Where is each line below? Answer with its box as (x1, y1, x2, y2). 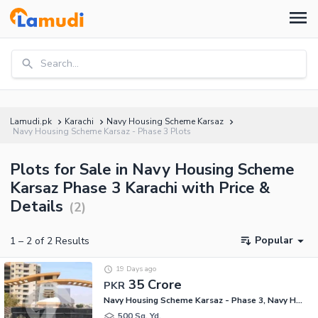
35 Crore (128, 275, 182, 293)
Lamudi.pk (10, 116, 52, 127)
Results (53, 234, 89, 248)
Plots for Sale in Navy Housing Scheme (10, 159, 295, 180)
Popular (255, 234, 293, 248)
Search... (40, 57, 79, 70)
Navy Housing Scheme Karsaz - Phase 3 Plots (13, 126, 191, 137)
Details (10, 196, 63, 217)
